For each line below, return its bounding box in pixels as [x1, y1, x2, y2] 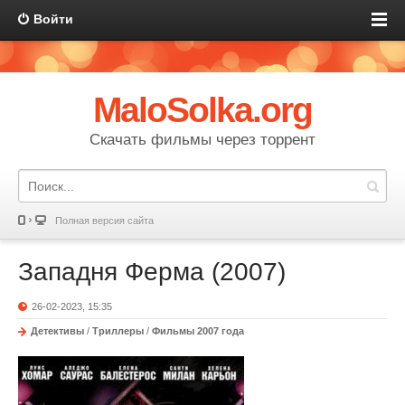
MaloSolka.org [92, 90, 313, 129]
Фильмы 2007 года [152, 325, 244, 336]
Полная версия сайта [55, 215, 154, 226]
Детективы [31, 325, 84, 336]
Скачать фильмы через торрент [89, 131, 316, 148]
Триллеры [92, 325, 144, 336]
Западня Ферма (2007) [18, 258, 286, 286]
